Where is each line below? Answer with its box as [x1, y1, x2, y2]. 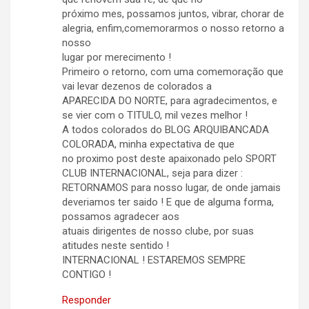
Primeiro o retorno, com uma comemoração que [62, 66, 283, 79]
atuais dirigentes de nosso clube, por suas [62, 225, 254, 238]
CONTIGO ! [62, 268, 111, 281]
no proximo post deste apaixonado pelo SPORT [62, 152, 277, 166]
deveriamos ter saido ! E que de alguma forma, [62, 196, 274, 209]
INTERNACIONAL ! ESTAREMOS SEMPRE [62, 254, 246, 267]
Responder [62, 294, 111, 307]
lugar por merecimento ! [62, 51, 171, 64]
